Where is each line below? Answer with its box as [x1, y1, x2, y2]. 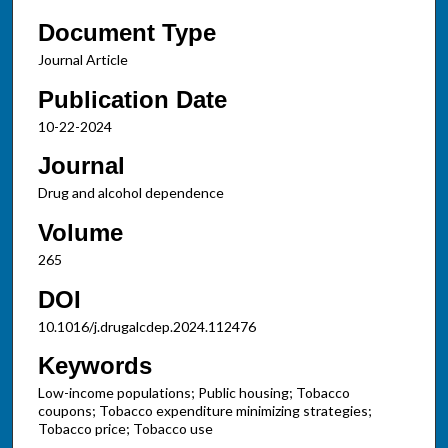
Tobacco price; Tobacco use [37, 420, 213, 438]
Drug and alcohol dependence [37, 184, 224, 202]
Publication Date [37, 85, 227, 113]
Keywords [37, 352, 152, 380]
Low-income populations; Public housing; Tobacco [37, 384, 350, 402]
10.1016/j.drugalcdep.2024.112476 [37, 317, 256, 335]
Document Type [37, 18, 216, 46]
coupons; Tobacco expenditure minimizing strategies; [37, 402, 372, 420]
